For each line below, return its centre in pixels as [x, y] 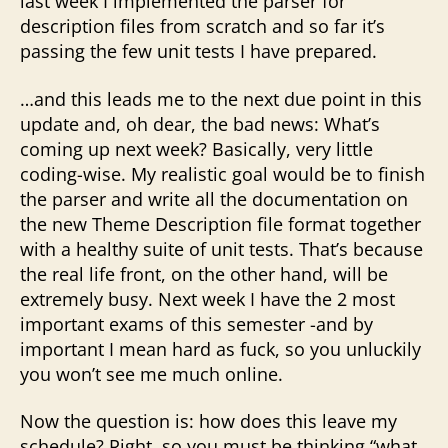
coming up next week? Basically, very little [196, 148]
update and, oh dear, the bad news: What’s [200, 123]
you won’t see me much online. [151, 373]
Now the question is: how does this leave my [208, 421]
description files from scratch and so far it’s [202, 26]
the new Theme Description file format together [220, 223]
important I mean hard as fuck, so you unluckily [220, 348]
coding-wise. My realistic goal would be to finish [222, 173]
